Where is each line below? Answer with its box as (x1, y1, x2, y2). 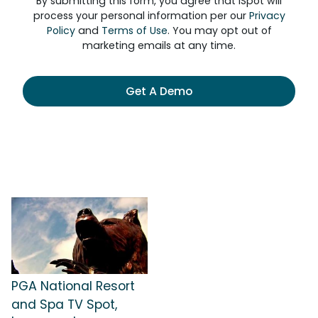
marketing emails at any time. (82, 38, 236, 53)
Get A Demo (126, 83, 192, 99)
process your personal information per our (33, 9, 249, 23)
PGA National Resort (11, 277, 135, 295)
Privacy (248, 9, 285, 23)
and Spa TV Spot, (11, 295, 117, 313)
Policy (46, 23, 75, 38)
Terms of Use (101, 23, 168, 38)
